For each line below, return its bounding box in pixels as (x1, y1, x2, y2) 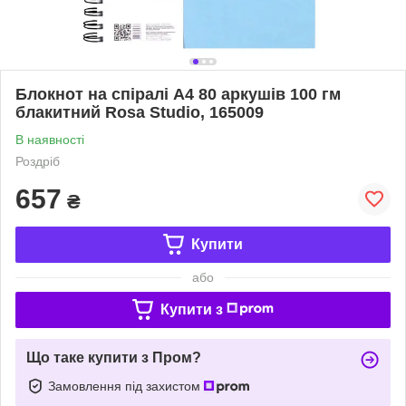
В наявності (15, 131, 84, 147)
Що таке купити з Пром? (26, 349, 201, 365)
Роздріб (15, 153, 60, 169)
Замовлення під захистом (48, 378, 204, 393)
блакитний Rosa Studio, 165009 (15, 102, 264, 121)
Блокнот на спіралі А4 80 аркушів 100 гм (15, 84, 341, 103)
